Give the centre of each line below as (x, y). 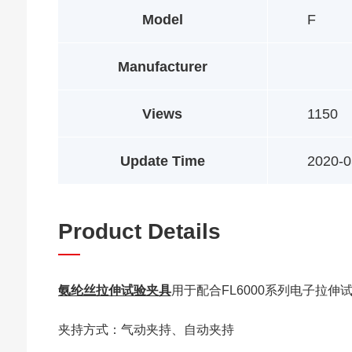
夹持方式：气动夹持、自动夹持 (146, 330)
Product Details (139, 231)
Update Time (162, 161)
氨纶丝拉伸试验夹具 (114, 290)
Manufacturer (162, 67)
